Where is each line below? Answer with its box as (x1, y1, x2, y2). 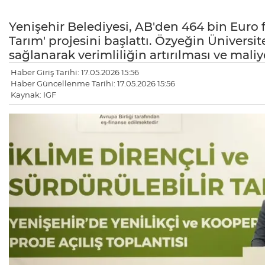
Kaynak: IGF (11, 90, 56, 100)
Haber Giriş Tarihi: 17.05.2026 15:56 (11, 67, 139, 77)
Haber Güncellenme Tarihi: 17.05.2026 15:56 (11, 79, 175, 89)
